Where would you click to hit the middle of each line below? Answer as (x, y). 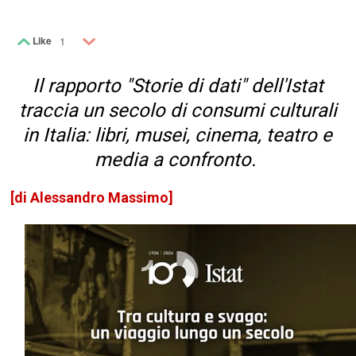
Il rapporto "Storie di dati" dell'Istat (178, 86)
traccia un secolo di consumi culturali (178, 111)
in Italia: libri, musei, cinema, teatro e (178, 135)
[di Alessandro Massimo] (92, 198)
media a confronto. (178, 160)
